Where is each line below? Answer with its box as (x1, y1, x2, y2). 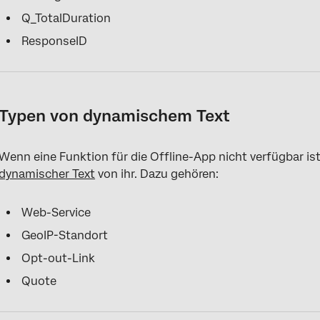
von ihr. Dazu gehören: (95, 167, 219, 181)
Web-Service (21, 206, 91, 219)
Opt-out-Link (21, 251, 96, 265)
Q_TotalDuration (21, 11, 111, 25)
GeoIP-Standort (21, 229, 109, 242)
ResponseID (21, 34, 88, 48)
